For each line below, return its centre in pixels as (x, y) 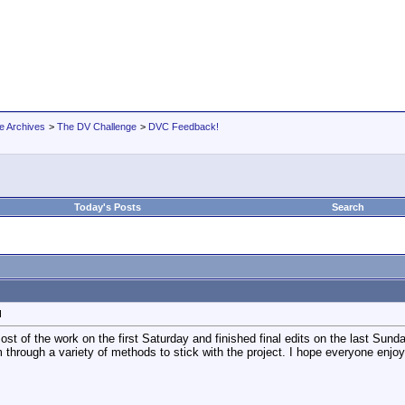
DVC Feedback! (184, 127)
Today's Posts (108, 207)
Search (348, 207)
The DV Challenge (97, 127)
